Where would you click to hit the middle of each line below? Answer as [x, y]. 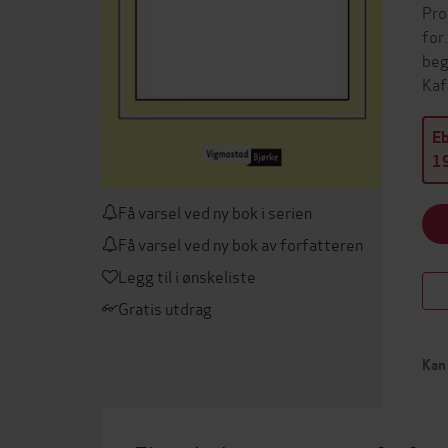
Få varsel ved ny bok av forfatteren [240, 243]
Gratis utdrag [165, 307]
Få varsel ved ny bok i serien [215, 211]
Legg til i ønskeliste [187, 275]
